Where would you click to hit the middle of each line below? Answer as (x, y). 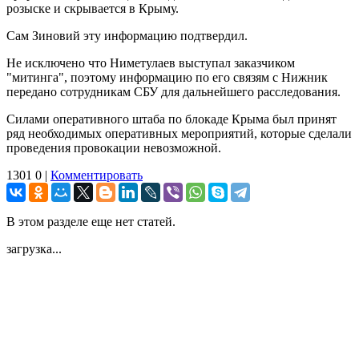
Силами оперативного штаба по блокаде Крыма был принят (171, 119)
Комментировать (97, 175)
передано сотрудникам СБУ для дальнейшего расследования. (173, 91)
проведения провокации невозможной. (114, 147)
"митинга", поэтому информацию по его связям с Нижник (167, 77)
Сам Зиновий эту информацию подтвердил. (127, 35)
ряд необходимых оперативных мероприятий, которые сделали (179, 133)
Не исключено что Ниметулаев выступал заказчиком (151, 63)
